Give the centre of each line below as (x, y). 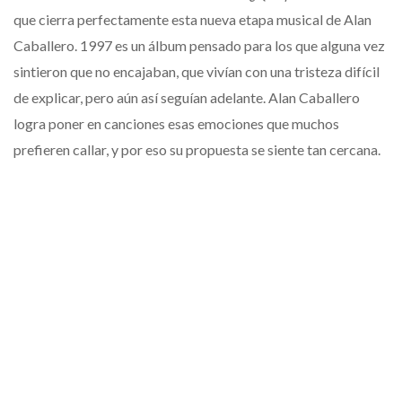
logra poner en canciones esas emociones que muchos (176, 124)
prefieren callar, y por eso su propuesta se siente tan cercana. (197, 150)
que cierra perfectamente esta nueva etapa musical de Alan (192, 20)
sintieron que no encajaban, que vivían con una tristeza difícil (197, 72)
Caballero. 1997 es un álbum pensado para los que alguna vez (199, 46)
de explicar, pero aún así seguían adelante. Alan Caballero (187, 98)
